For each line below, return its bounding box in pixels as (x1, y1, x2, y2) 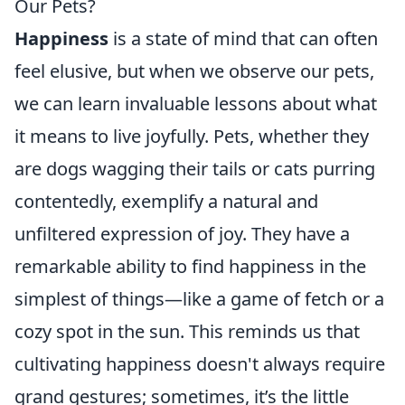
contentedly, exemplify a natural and (14, 189, 318, 214)
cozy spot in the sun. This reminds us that (14, 319, 360, 344)
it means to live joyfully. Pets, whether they (14, 124, 369, 149)
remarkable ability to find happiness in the (14, 254, 366, 279)
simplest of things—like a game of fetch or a (14, 287, 384, 312)
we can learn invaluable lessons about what (14, 91, 377, 117)
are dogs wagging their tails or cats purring (14, 156, 375, 182)
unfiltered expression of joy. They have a (14, 221, 350, 247)
